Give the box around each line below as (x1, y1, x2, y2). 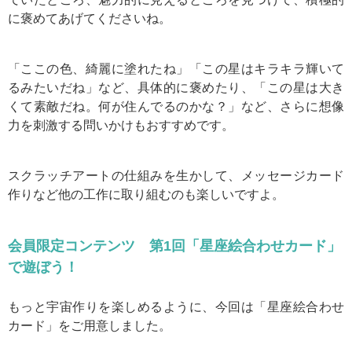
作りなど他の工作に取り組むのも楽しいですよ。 (8, 188, 284, 202)
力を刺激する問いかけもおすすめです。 (8, 119, 234, 133)
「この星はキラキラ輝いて (189, 62, 345, 76)
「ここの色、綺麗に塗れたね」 (8, 62, 189, 76)
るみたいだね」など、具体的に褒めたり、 (8, 81, 255, 95)
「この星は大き (254, 81, 345, 95)
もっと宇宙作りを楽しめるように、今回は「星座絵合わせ (8, 300, 344, 314)
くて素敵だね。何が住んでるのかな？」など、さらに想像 (8, 100, 344, 114)
